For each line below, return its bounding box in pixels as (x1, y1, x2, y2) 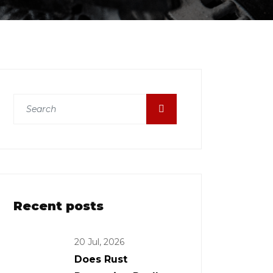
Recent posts (13, 198, 104, 213)
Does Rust (74, 253, 127, 265)
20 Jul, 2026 (74, 236, 124, 247)
